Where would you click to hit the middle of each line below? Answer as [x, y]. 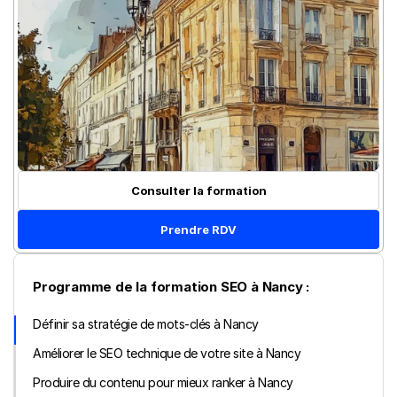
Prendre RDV [198, 229]
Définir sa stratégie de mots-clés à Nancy [146, 324]
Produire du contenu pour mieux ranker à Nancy [163, 382]
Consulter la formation [198, 190]
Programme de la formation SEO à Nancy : [171, 287]
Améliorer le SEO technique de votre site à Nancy [167, 353]
